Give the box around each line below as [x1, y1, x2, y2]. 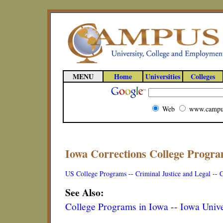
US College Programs [65, 169, 126, 178]
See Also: [65, 185, 104, 200]
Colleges [191, 71, 215, 82]
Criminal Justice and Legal [135, 169, 211, 178]
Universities [145, 71, 180, 82]
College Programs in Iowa [65, 200, 168, 213]
